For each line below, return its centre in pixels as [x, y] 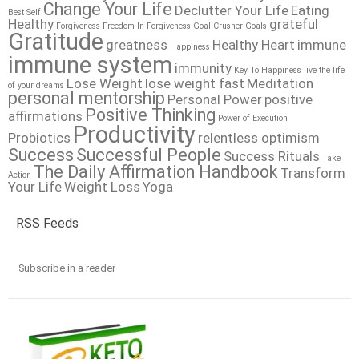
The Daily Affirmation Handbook [156, 171]
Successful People [149, 155]
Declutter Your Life [232, 10]
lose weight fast [195, 83]
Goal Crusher [218, 26]
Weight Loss [102, 186]
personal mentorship [87, 98]
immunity [203, 68]
